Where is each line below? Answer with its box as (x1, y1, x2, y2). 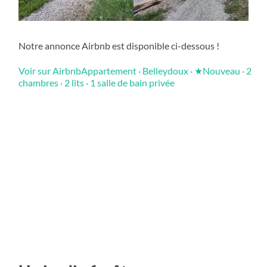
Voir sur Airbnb (18, 65, 82, 77)
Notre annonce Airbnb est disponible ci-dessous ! (18, 40, 220, 52)
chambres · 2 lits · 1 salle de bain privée (18, 77, 175, 89)
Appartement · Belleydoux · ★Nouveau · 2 (81, 65, 252, 77)
